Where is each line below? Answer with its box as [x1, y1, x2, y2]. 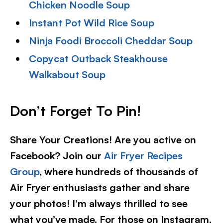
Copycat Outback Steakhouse [29, 52, 168, 65]
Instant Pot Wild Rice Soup [29, 16, 155, 29]
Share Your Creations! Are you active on [10, 133, 196, 146]
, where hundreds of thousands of [39, 165, 198, 178]
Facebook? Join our [10, 149, 104, 162]
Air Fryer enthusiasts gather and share [10, 181, 190, 194]
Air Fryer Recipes [104, 149, 183, 162]
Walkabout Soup [29, 68, 106, 81]
